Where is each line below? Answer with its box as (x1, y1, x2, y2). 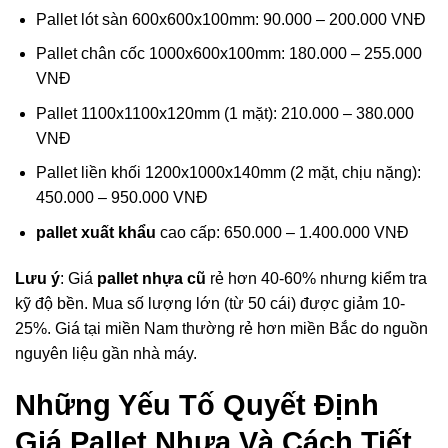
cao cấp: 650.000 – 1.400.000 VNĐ (155, 223, 409, 241)
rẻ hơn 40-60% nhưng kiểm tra (206, 269, 427, 287)
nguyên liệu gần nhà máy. (15, 344, 197, 362)
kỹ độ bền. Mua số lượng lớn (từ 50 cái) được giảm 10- (15, 294, 405, 312)
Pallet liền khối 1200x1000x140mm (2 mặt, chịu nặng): (35, 164, 421, 182)
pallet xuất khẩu (35, 223, 156, 241)
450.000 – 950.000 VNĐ (35, 189, 208, 207)
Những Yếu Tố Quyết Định (15, 388, 379, 421)
